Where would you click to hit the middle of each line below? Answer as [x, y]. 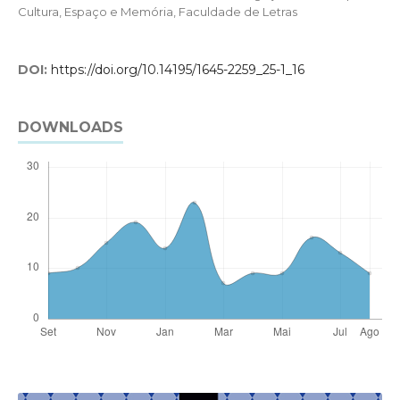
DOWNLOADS [70, 128]
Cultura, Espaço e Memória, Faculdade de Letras [157, 11]
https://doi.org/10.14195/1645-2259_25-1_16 [177, 70]
